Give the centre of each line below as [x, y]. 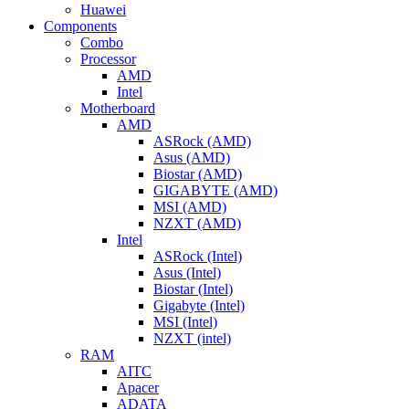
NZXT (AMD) [197, 223]
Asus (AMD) [192, 157]
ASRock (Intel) [198, 256]
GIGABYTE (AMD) [215, 190]
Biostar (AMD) [198, 174]
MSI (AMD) [190, 207]
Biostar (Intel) [193, 289]
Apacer [138, 388]
